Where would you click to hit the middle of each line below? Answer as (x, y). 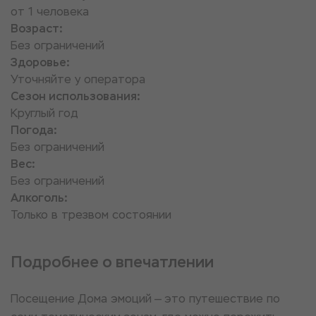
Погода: (34, 130)
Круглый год (44, 113)
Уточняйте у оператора (78, 79)
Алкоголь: (39, 198)
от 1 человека (50, 12)
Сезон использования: (75, 96)
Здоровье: (40, 62)
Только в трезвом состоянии (91, 215)
